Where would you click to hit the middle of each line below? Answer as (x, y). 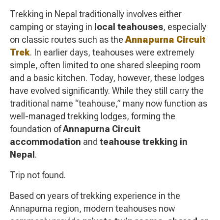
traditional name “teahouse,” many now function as (109, 104)
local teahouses (129, 27)
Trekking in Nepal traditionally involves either (96, 14)
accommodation (45, 142)
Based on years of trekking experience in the (95, 196)
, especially (185, 27)
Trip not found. (38, 175)
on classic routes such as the (68, 40)
